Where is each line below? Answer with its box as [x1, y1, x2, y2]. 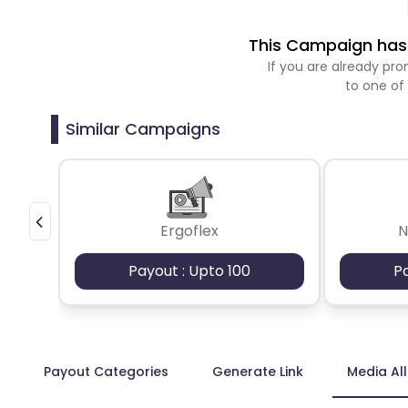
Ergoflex [160, 219, 219, 241]
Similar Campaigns [66, 117, 220, 140]
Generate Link [212, 362, 303, 381]
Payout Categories [44, 362, 168, 381]
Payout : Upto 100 [128, 260, 250, 281]
